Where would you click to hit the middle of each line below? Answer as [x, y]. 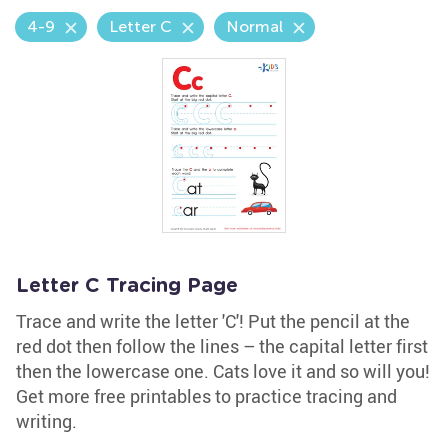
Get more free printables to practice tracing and [206, 396]
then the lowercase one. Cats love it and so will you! [223, 371]
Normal [254, 26]
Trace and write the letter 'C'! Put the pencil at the [213, 321]
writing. [46, 421]
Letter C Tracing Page [127, 286]
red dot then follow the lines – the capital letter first [222, 346]
